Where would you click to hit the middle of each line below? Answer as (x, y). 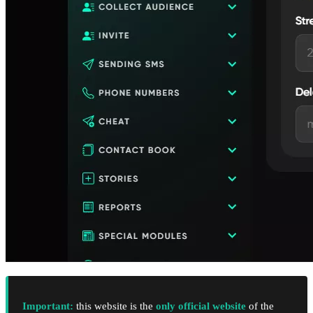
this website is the (115, 306)
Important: (48, 306)
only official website (201, 306)
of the (260, 306)
